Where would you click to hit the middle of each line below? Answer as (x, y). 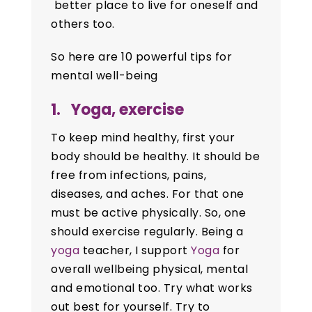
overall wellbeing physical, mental (150, 270)
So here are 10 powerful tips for (142, 57)
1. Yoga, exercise (118, 110)
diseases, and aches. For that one (148, 194)
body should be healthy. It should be (156, 157)
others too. (83, 24)
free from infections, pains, (129, 175)
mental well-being (104, 76)
